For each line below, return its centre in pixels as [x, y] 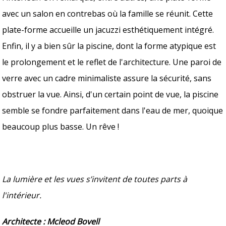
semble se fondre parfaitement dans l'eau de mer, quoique [113, 110]
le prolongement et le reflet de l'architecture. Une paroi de [112, 62]
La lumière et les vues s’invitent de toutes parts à [95, 179]
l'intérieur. [22, 195]
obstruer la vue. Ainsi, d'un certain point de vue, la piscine [110, 94]
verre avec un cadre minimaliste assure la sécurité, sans [107, 78]
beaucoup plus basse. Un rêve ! [62, 126]
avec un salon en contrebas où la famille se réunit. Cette [108, 13]
